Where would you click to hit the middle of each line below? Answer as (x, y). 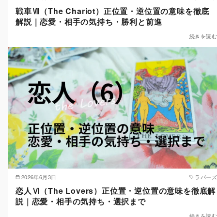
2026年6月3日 (39, 177)
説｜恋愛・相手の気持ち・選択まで (81, 201)
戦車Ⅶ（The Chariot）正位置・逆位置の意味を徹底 (113, 11)
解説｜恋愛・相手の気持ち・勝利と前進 (89, 21)
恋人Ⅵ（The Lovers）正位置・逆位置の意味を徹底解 (116, 190)
